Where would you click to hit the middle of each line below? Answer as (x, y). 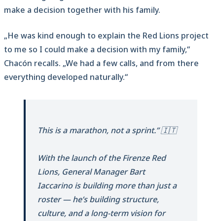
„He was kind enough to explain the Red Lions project (106, 36)
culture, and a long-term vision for (101, 213)
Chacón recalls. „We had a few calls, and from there (101, 63)
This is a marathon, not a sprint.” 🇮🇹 (107, 130)
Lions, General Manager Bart (91, 172)
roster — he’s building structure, (98, 200)
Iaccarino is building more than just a (107, 186)
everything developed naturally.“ (66, 77)
